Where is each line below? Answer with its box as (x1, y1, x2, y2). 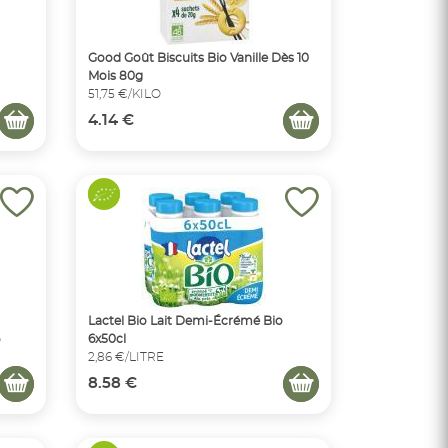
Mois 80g (88, 69, 143, 82)
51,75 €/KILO (88, 87, 161, 100)
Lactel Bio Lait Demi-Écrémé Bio (88, 314, 283, 327)
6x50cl (88, 332, 126, 345)
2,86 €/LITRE (88, 350, 164, 363)
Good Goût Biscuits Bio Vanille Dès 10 (88, 51, 309, 64)
